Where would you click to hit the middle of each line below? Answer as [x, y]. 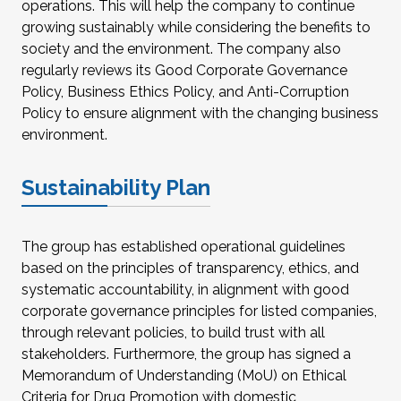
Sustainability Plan [116, 188]
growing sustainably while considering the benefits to [196, 28]
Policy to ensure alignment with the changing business [200, 114]
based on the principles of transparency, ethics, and [190, 269]
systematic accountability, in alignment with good [185, 290]
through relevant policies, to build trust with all [173, 333]
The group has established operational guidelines [183, 247]
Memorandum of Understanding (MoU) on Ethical [184, 376]
